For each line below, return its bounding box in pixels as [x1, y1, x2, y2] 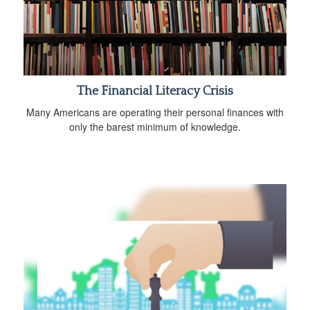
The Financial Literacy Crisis [77, 84, 233, 99]
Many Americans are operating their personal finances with [26, 105, 284, 120]
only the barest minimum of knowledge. [69, 120, 241, 134]
